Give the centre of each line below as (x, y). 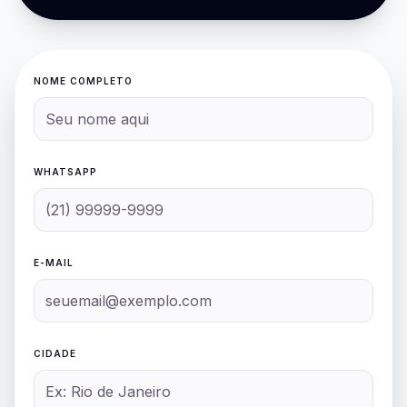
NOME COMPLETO (83, 81)
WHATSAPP (65, 172)
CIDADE (55, 354)
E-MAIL (54, 263)
